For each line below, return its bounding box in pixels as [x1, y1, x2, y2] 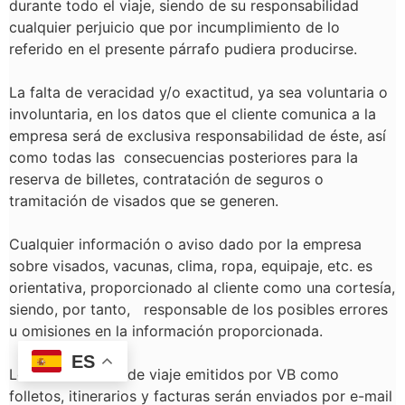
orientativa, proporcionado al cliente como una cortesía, [9, 278, 395, 297]
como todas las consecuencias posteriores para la [9, 148, 358, 166]
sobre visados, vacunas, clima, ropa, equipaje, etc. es [9, 257, 372, 275]
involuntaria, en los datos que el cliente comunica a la [9, 105, 376, 123]
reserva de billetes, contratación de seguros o [9, 170, 324, 188]
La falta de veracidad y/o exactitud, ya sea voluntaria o [9, 83, 388, 101]
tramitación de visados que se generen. [9, 192, 278, 210]
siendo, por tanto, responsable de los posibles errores [9, 300, 388, 318]
